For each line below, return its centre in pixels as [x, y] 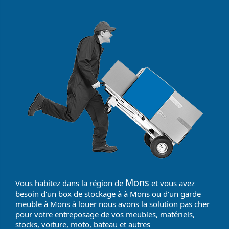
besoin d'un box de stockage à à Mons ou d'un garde [108, 194]
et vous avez [172, 183]
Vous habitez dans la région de [70, 183]
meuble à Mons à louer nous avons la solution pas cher [112, 204]
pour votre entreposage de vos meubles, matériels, [105, 214]
